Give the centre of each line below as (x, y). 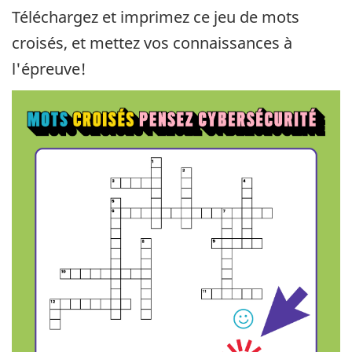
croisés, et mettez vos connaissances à (152, 42)
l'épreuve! (49, 68)
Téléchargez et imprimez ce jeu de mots (156, 16)
